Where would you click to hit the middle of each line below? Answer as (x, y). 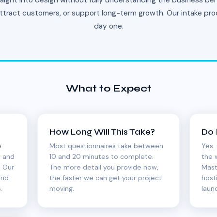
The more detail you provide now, (104, 167)
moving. (62, 188)
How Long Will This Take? (102, 132)
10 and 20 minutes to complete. (102, 156)
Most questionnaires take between (107, 146)
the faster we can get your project (106, 178)
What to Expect (108, 88)
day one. (108, 26)
